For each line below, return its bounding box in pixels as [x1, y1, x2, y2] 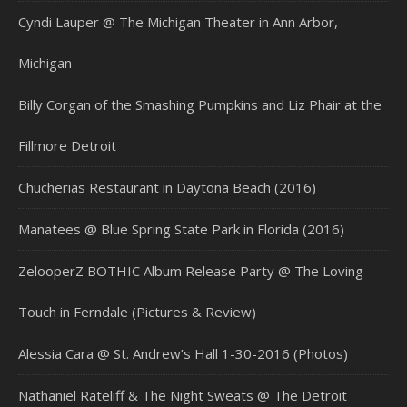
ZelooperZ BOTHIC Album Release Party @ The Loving [18, 261, 363, 280]
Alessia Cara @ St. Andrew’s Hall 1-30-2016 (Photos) [18, 343, 348, 362]
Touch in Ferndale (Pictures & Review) [18, 302, 256, 321]
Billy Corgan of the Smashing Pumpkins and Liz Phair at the [18, 94, 382, 114]
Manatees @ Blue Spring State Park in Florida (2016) [18, 219, 344, 238]
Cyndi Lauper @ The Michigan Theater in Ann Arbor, [18, 12, 338, 31]
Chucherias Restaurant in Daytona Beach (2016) [18, 177, 316, 196]
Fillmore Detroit [18, 135, 116, 154]
